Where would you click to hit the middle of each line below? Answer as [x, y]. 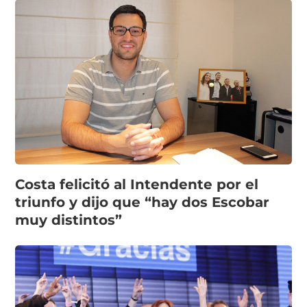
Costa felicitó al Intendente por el [137, 185]
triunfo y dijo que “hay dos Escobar [143, 202]
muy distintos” [69, 220]
